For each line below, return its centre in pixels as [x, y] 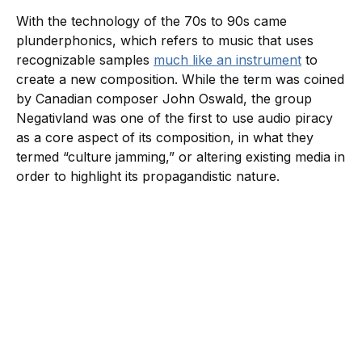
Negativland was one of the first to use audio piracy [175, 118]
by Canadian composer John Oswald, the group [164, 98]
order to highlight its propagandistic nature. [148, 176]
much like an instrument [227, 59]
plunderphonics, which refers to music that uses [165, 40]
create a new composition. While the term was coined [180, 79]
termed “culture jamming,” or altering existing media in [181, 156]
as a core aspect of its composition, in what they [165, 137]
